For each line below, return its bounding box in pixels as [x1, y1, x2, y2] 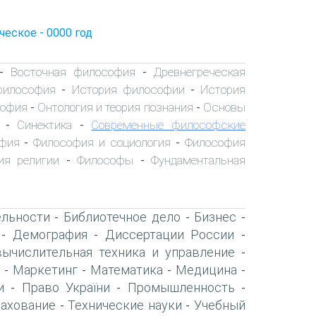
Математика [90, 262, 163, 277]
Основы [203, 99, 246, 114]
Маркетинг [13, 262, 78, 277]
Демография [12, 226, 87, 242]
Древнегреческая [154, 64, 245, 79]
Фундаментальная [151, 152, 246, 167]
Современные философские [91, 117, 246, 132]
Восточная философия [11, 64, 135, 79]
